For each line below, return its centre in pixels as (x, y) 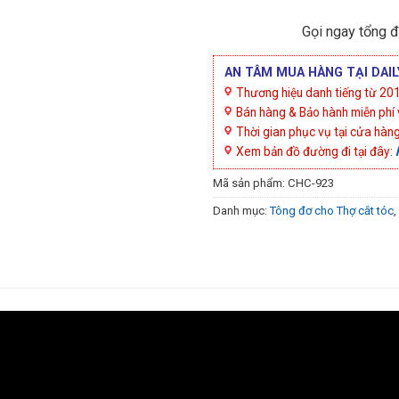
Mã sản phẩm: (250, 183)
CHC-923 (311, 183)
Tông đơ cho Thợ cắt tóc (332, 211)
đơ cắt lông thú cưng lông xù (286, 229)
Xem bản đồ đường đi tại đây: (316, 152)
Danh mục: (241, 211)
